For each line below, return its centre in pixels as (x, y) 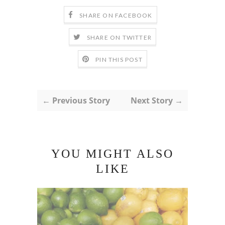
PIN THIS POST (119, 60)
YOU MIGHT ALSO (113, 154)
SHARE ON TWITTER (119, 38)
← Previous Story (76, 101)
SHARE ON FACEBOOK (116, 16)
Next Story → (157, 101)
